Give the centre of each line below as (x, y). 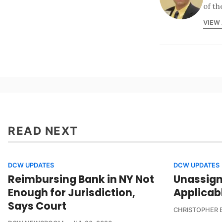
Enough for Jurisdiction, (72, 192)
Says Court (37, 206)
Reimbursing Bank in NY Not (81, 179)
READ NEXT (43, 130)
